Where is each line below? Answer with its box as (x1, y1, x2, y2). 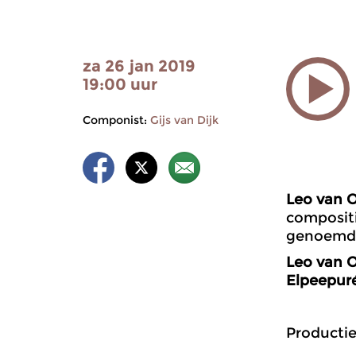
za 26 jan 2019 (83, 56, 195, 75)
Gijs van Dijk (150, 113, 219, 127)
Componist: (83, 113, 147, 127)
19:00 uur (83, 75, 157, 94)
